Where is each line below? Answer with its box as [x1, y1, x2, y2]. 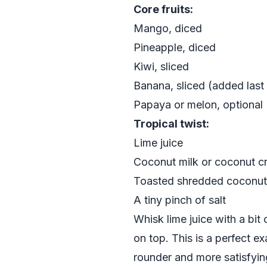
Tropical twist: [133, 117, 209, 130]
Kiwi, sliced [133, 60, 189, 73]
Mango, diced [133, 22, 202, 35]
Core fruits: [133, 3, 193, 15]
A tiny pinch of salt [133, 194, 226, 206]
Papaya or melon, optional [133, 98, 263, 111]
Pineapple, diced [133, 41, 216, 54]
